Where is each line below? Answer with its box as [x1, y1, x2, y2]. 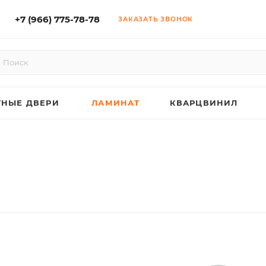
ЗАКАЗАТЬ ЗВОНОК [118, 15, 194, 23]
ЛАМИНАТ [91, 98, 140, 107]
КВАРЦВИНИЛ [169, 98, 238, 107]
